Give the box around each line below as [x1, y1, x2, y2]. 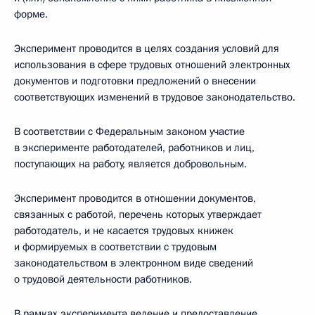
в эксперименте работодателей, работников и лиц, [14, 141, 255, 155]
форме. [14, 7, 48, 21]
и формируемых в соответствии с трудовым [14, 240, 217, 254]
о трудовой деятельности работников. [14, 272, 192, 286]
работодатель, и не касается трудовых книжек [14, 224, 233, 238]
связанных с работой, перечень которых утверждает [14, 207, 262, 221]
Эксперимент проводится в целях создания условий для [14, 41, 279, 56]
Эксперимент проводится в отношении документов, [14, 191, 256, 205]
